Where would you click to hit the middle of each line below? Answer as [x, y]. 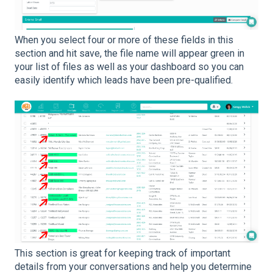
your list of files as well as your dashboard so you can [129, 66]
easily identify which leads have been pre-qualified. [124, 80]
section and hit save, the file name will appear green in [129, 53]
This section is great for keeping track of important [122, 253]
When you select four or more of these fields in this [124, 40]
